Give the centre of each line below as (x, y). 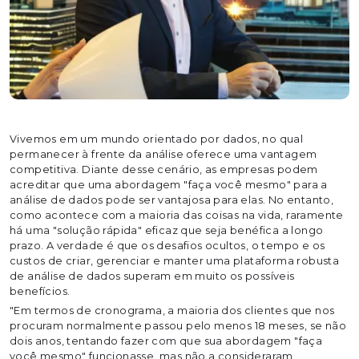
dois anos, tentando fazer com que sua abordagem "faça (166, 341)
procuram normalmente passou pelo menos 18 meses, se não (178, 326)
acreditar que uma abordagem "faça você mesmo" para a (169, 185)
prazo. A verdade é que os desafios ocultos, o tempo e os (167, 246)
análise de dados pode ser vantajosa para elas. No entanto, (172, 200)
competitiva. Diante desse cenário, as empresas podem (164, 169)
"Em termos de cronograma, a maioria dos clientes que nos (172, 311)
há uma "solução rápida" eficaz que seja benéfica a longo (167, 230)
